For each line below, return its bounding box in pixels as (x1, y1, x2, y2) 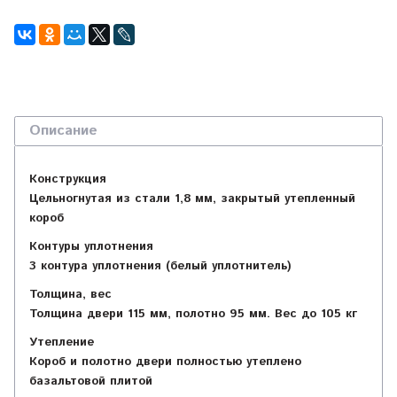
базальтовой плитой (29, 373, 152, 391)
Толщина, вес (29, 286, 112, 304)
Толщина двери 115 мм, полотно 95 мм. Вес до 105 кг (29, 306, 357, 323)
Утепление (29, 334, 94, 352)
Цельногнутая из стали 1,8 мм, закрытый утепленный (29, 191, 355, 208)
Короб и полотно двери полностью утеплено (29, 354, 301, 371)
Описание (29, 121, 97, 142)
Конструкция (29, 171, 106, 189)
